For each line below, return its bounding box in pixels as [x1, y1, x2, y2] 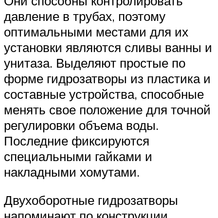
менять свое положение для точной [4, 102, 211, 118]
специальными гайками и [4, 148, 152, 164]
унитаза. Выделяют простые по [4, 55, 185, 71]
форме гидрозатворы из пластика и [4, 71, 211, 87]
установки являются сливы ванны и [4, 39, 212, 55]
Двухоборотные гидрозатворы [4, 192, 178, 208]
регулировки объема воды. [4, 117, 159, 133]
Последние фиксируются [4, 133, 149, 149]
